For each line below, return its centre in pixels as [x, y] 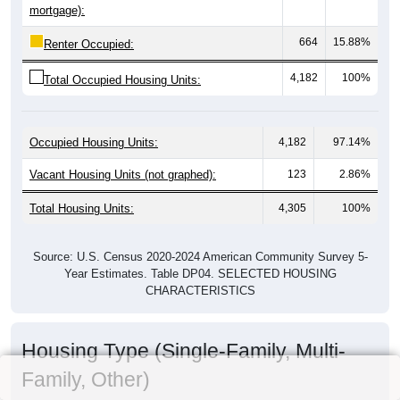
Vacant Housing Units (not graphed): [123, 174]
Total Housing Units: [82, 208]
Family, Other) [86, 379]
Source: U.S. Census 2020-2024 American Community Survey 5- [200, 256]
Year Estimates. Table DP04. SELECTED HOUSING [200, 273]
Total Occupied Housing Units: [122, 79]
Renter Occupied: [89, 44]
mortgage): [57, 10]
